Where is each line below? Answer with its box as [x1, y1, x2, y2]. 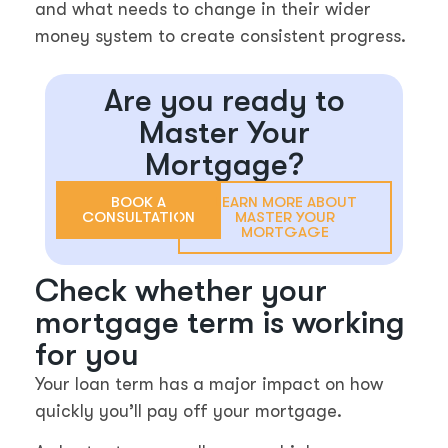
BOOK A [110, 192, 166, 211]
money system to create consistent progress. [35, 25, 406, 46]
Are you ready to [103, 81, 345, 119]
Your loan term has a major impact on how [35, 373, 383, 394]
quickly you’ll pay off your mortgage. [35, 400, 342, 421]
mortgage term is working [35, 303, 405, 341]
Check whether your [35, 271, 327, 309]
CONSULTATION [81, 207, 195, 226]
